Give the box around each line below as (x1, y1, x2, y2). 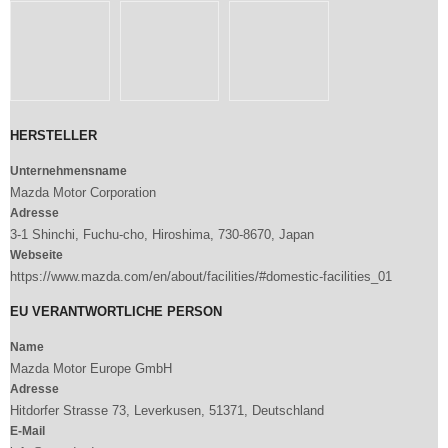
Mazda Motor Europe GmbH (10, 360, 172, 376)
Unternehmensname (10, 163, 127, 178)
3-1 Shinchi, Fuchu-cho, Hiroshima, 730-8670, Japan (10, 226, 314, 242)
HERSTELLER (10, 127, 97, 143)
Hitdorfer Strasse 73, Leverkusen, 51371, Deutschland (10, 402, 324, 418)
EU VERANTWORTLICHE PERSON (10, 303, 222, 319)
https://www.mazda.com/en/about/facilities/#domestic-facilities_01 (10, 268, 392, 284)
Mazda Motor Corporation (10, 184, 156, 200)
